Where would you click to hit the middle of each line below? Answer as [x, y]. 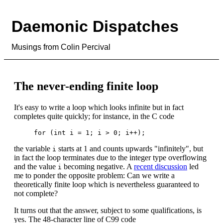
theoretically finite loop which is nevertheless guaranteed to [107, 184]
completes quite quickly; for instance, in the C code [94, 116]
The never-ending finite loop [86, 86]
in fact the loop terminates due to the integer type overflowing [110, 157]
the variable [33, 148]
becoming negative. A [98, 166]
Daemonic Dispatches [95, 27]
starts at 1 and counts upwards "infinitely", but [130, 148]
